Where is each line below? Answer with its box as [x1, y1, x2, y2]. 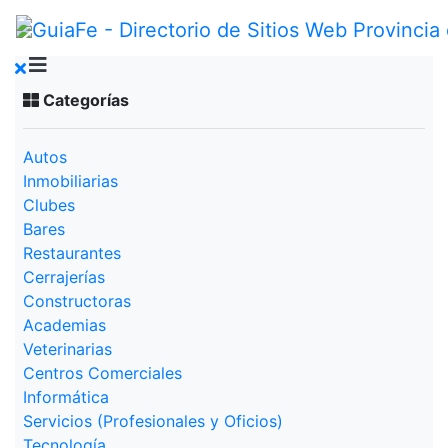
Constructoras [23, 291, 131, 311]
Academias [23, 315, 106, 335]
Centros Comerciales [23, 363, 182, 383]
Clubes [23, 195, 75, 215]
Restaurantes [23, 243, 121, 263]
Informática [23, 387, 109, 407]
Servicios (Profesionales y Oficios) [23, 411, 283, 431]
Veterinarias [23, 339, 112, 359]
